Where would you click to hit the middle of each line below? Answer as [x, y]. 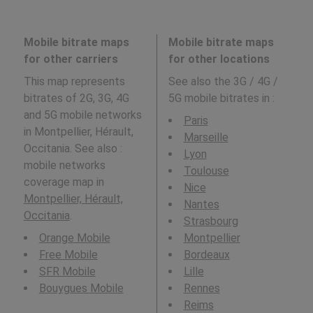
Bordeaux [206, 255]
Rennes [202, 289]
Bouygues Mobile [81, 289]
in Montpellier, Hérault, [78, 132]
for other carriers [71, 59]
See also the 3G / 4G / [223, 82]
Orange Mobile [74, 238]
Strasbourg [211, 221]
